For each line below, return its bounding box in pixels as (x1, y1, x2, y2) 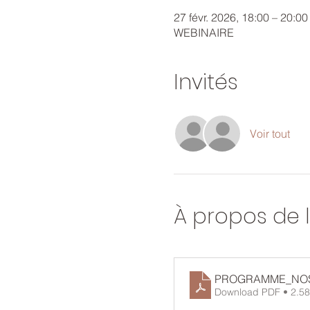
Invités (173, 68, 238, 97)
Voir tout (249, 127, 290, 140)
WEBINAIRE (173, 26, 234, 39)
